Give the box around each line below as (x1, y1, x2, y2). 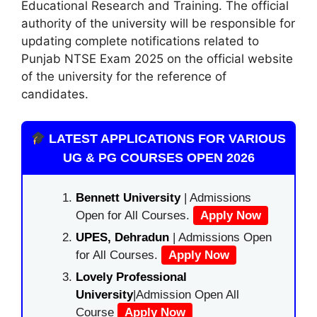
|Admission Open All (133, 288, 239, 301)
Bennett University (76, 191, 180, 204)
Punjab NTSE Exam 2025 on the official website (21, 51, 293, 66)
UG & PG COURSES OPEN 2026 (62, 151, 255, 165)
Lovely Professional (76, 270, 187, 284)
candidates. (21, 86, 88, 101)
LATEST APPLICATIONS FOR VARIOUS (45, 132, 287, 146)
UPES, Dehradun (76, 231, 169, 244)
